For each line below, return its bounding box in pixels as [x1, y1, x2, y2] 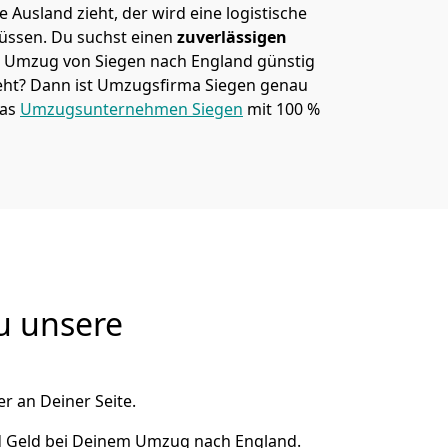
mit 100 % [243, 98, 320, 120]
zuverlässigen [173, 26, 287, 48]
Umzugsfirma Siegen [93, 74, 260, 96]
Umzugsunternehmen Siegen [20, 98, 243, 120]
